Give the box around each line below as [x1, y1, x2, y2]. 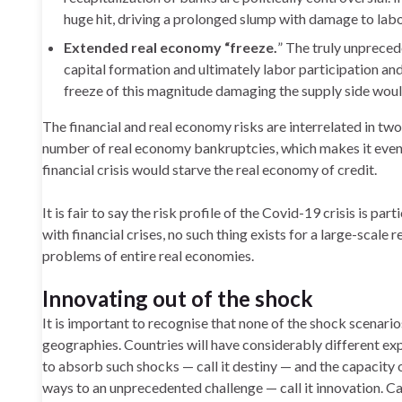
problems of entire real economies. [42, 247, 254, 264]
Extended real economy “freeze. [64, 39, 277, 56]
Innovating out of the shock [42, 285, 313, 311]
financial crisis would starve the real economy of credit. [42, 161, 377, 178]
